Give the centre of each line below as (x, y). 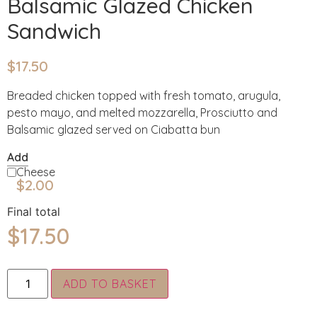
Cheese (35, 172)
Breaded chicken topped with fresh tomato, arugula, (144, 96)
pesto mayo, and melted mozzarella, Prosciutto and (142, 113)
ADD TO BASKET (110, 284)
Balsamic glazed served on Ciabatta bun (114, 130)
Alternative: (199, 278)
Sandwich (54, 31)
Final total (34, 211)
